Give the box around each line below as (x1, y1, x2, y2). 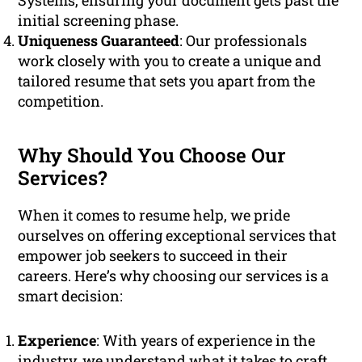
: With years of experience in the (96, 330, 316, 351)
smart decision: (18, 286, 124, 306)
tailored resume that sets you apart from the (18, 71, 316, 91)
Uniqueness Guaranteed (18, 31, 180, 51)
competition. (18, 91, 104, 112)
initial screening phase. (18, 11, 179, 31)
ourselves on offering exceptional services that (18, 225, 337, 246)
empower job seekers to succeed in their (18, 246, 288, 266)
